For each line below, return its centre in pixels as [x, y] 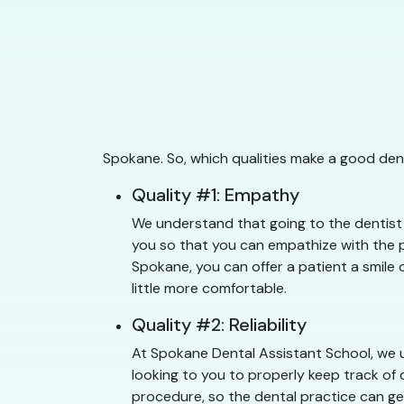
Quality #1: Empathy [216, 195]
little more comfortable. [209, 289]
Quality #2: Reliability [219, 325]
